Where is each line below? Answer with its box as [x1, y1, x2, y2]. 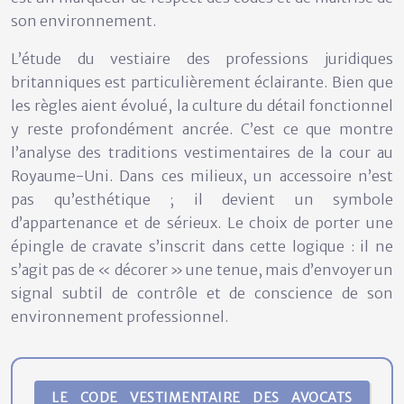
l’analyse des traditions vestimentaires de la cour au [11, 142, 393, 161]
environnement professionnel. [11, 307, 228, 326]
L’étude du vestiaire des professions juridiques [11, 49, 393, 68]
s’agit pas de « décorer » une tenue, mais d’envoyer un [11, 260, 393, 279]
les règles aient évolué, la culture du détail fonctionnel [11, 96, 393, 115]
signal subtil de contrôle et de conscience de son [11, 283, 393, 302]
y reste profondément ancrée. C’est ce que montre [11, 119, 393, 138]
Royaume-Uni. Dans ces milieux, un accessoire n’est [11, 166, 393, 185]
